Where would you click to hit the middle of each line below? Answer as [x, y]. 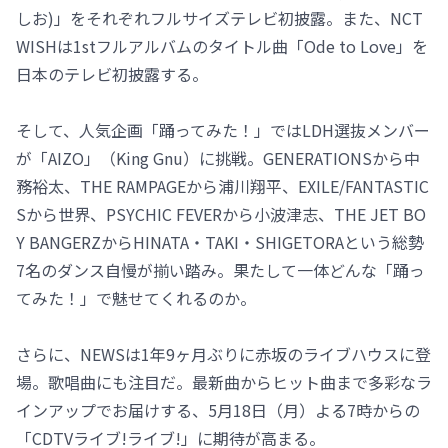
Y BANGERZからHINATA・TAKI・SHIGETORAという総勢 [220, 242]
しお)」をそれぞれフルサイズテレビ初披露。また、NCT [219, 18]
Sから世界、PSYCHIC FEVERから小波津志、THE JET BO [221, 214]
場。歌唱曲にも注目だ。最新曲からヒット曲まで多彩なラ [224, 382]
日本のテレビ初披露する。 [112, 74]
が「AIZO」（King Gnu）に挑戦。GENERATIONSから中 [218, 158]
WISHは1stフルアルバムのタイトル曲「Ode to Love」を [222, 46]
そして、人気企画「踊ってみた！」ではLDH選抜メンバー [223, 130]
